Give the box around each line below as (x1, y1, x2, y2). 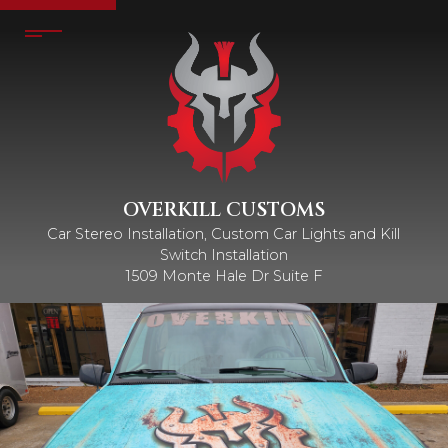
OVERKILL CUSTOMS (123, 196, 325, 223)
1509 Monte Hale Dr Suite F (126, 267, 322, 286)
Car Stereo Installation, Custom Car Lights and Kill (47, 225, 401, 244)
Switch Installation (160, 246, 288, 265)
